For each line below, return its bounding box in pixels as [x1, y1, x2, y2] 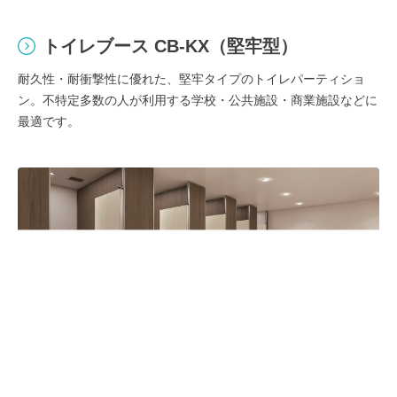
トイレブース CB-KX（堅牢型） [43, 35, 298, 56]
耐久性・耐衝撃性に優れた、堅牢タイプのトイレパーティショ [18, 71, 365, 86]
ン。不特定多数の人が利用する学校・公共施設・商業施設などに [18, 92, 378, 107]
